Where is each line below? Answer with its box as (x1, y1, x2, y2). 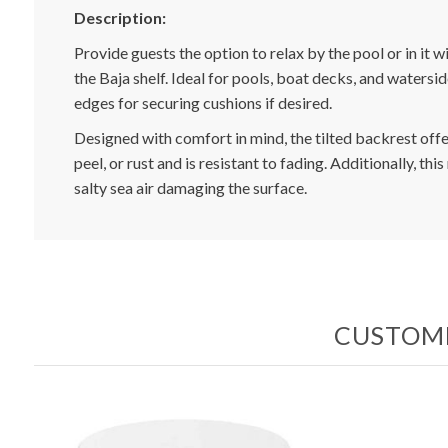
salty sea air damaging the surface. (73, 178, 310, 197)
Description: (73, 8, 166, 27)
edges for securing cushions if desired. (73, 93, 332, 112)
